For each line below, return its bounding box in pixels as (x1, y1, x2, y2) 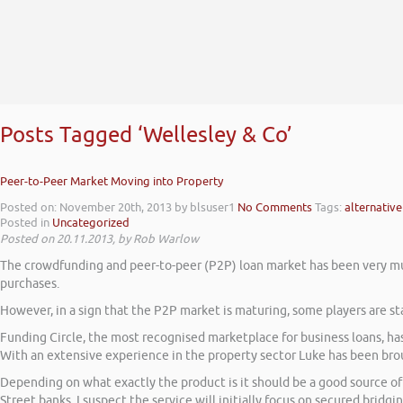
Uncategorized (52, 215, 130, 231)
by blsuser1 (175, 200, 235, 216)
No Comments (237, 200, 312, 216)
